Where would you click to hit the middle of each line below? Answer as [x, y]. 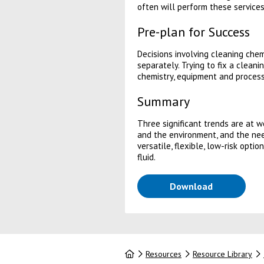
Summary [163, 101]
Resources [163, 254]
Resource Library [222, 254]
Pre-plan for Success [193, 32]
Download [192, 186]
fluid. [146, 157]
